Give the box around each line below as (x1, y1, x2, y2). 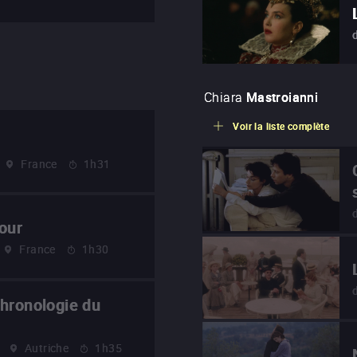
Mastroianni (245, 88, 319, 107)
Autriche (25, 339, 69, 355)
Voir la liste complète (233, 120, 330, 133)
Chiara (204, 88, 243, 107)
